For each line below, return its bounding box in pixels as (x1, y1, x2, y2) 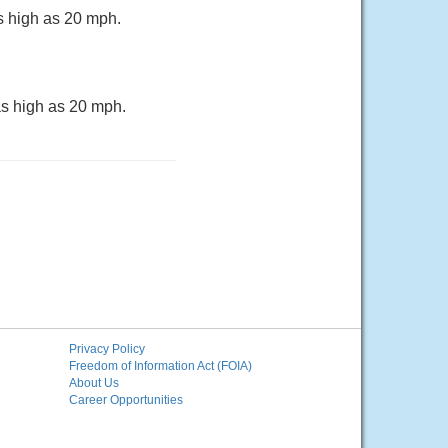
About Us (68, 376, 119, 390)
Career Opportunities (68, 393, 183, 407)
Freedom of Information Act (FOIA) (68, 359, 252, 373)
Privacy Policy (68, 342, 145, 356)
